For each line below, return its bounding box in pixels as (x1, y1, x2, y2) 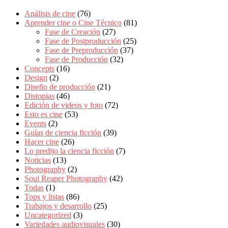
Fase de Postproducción (45, 36, 121, 45)
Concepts (24, 64, 54, 73)
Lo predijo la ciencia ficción (24, 146, 114, 155)
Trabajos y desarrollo (24, 201, 92, 210)
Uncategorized (24, 210, 71, 219)
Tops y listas (24, 192, 64, 201)
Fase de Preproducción (45, 45, 118, 54)
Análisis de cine (24, 9, 75, 18)
